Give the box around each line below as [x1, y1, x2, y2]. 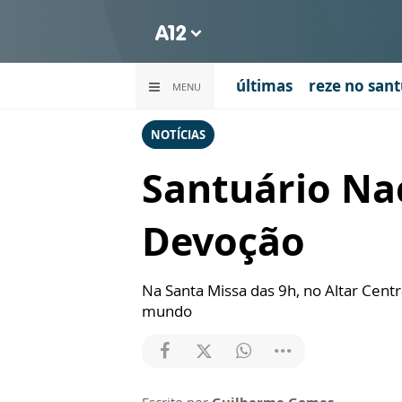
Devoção [142, 214, 305, 267]
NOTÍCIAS [151, 127, 205, 143]
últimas [236, 74, 293, 96]
